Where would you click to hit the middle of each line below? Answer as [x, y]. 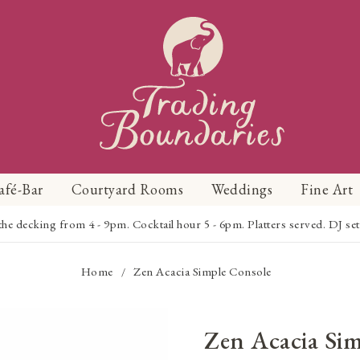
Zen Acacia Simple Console [202, 271]
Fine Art [327, 189]
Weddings [242, 189]
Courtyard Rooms [127, 189]
